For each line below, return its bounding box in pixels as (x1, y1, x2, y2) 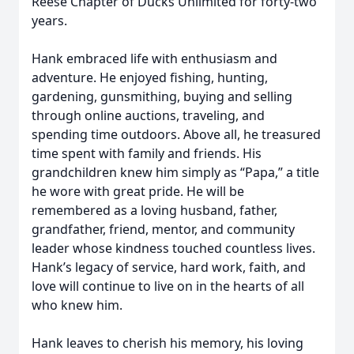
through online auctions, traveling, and (32, 107, 265, 124)
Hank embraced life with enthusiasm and (32, 50, 277, 67)
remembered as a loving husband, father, (32, 201, 277, 219)
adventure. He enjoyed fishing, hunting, (32, 69, 268, 86)
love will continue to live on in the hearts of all (32, 277, 304, 295)
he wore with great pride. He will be (32, 183, 244, 200)
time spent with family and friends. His (32, 145, 262, 162)
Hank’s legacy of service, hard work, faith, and (32, 258, 306, 276)
